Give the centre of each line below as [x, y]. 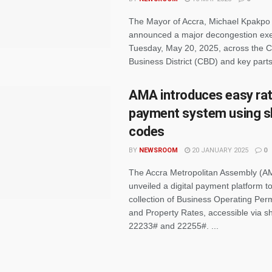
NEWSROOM [158, 150]
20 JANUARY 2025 [219, 150]
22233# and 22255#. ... [174, 226]
